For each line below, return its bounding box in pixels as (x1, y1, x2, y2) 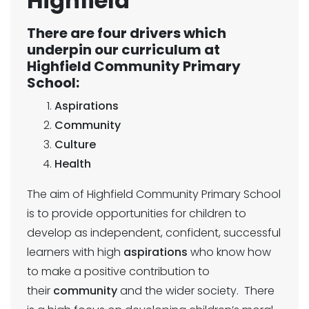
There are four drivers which (27, 23, 226, 43)
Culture (54, 137, 96, 153)
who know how (188, 244, 271, 261)
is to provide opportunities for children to (27, 206, 246, 222)
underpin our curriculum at (27, 40, 220, 60)
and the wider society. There (117, 283, 275, 299)
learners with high (27, 244, 123, 261)
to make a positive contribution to (27, 263, 210, 280)
